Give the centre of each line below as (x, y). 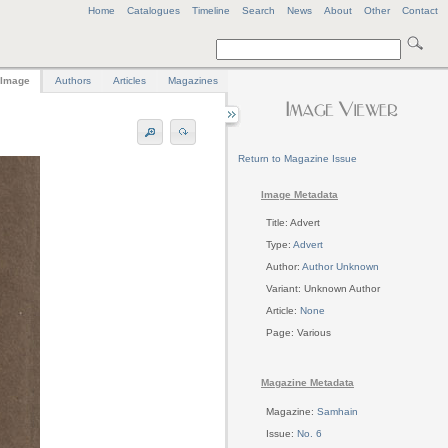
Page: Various (298, 333)
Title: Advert (293, 223)
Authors (72, 81)
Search (258, 10)
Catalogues (153, 10)
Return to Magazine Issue (297, 158)
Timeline (211, 10)
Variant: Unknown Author (323, 289)
